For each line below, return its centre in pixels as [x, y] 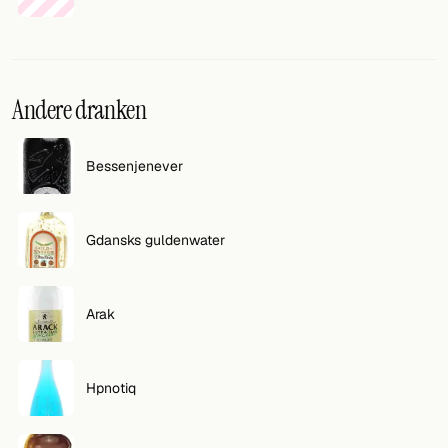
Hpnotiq [111, 387]
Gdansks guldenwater [155, 239]
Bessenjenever [134, 165]
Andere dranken [79, 110]
